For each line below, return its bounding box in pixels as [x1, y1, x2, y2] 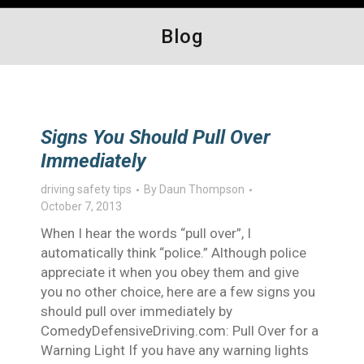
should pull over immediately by [41, 303, 232, 319]
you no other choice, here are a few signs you [41, 284, 315, 300]
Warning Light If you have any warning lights [41, 342, 309, 358]
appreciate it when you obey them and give [41, 264, 299, 280]
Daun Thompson [159, 183, 245, 196]
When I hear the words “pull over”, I [41, 225, 251, 241]
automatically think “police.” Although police [41, 245, 306, 261]
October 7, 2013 [41, 200, 122, 213]
